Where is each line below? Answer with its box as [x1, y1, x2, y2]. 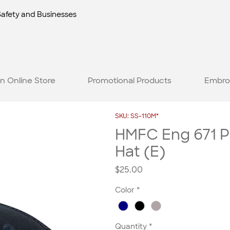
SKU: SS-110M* [115, 112, 159, 121]
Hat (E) [115, 142, 165, 162]
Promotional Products [88, 75, 172, 86]
